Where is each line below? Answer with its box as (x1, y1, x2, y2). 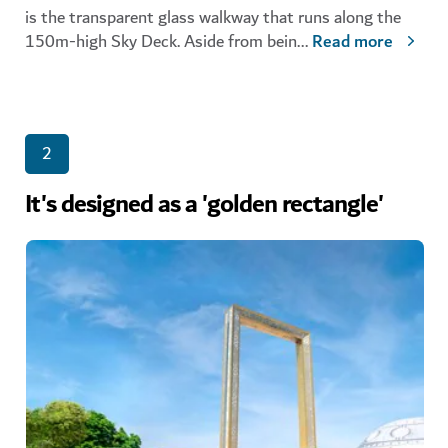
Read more (312, 27, 393, 58)
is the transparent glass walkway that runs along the (25, 3, 401, 33)
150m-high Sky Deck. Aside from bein (25, 27, 297, 57)
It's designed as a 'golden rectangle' (25, 183, 383, 228)
